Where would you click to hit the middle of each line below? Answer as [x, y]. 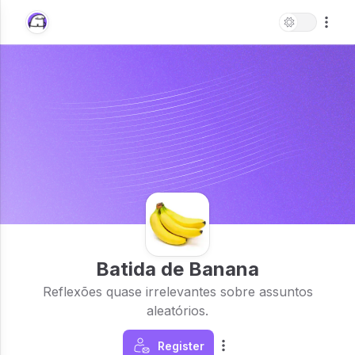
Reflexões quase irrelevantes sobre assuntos [177, 292]
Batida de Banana [177, 269]
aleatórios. [177, 311]
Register [181, 345]
